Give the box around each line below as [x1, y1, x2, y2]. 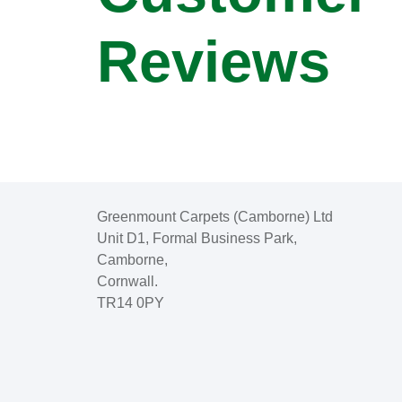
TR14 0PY [96, 294, 164, 310]
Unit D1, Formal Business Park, [96, 230, 297, 246]
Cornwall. [96, 273, 158, 289]
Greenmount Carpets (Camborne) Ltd [96, 208, 333, 224]
